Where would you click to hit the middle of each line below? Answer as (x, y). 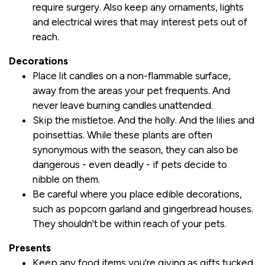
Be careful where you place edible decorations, (137, 194)
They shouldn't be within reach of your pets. (130, 224)
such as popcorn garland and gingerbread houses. (143, 209)
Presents (30, 248)
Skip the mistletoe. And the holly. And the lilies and (143, 120)
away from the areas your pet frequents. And (131, 91)
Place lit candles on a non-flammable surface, (132, 76)
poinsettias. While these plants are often (122, 135)
